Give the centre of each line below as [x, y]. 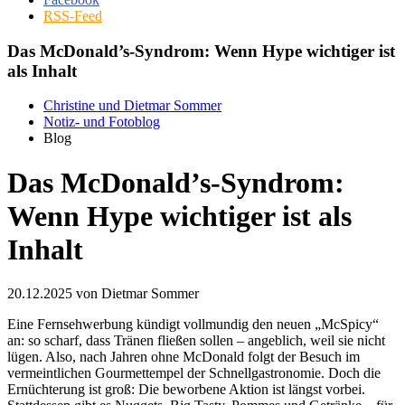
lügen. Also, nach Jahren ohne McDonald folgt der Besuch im [184, 357]
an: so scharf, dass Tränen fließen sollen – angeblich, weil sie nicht [196, 341]
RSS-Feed [73, 15]
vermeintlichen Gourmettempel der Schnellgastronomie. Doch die [194, 373]
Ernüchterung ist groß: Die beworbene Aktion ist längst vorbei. [186, 390]
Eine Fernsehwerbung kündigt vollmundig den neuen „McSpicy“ [193, 325]
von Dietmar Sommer [136, 294]
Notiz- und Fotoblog [102, 122]
